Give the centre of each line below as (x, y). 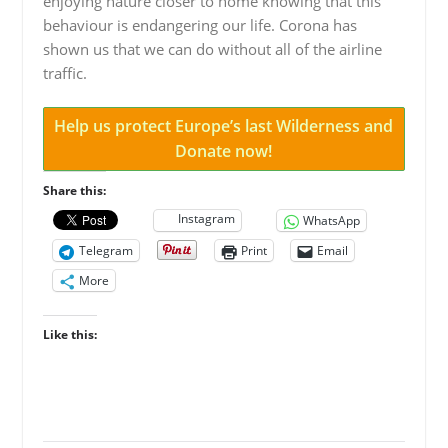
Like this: (69, 335)
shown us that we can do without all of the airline (212, 48)
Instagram (206, 218)
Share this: (74, 191)
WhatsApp (331, 221)
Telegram (105, 251)
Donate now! (224, 151)
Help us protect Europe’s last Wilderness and (224, 126)
